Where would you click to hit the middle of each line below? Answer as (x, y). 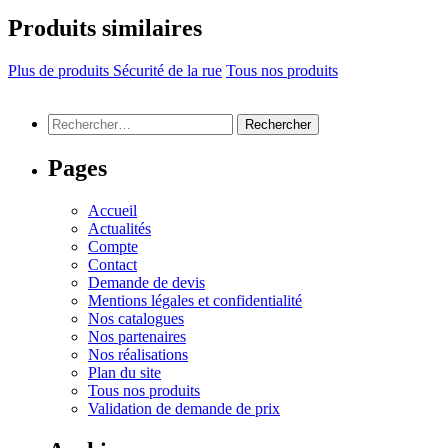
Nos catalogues (136, 319)
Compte (113, 247)
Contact (112, 265)
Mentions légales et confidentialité (195, 301)
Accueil (112, 211)
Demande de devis (146, 283)
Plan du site (124, 373)
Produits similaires (105, 28)
